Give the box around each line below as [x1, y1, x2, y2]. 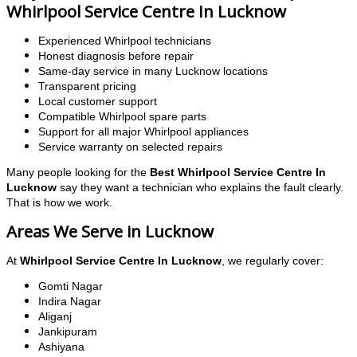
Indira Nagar [38, 296, 101, 308]
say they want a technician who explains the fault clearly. [57, 182, 343, 194]
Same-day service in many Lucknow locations [38, 65, 268, 77]
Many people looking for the [6, 167, 150, 179]
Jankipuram [38, 326, 97, 339]
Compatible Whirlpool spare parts [38, 110, 206, 123]
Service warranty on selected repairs [38, 140, 222, 153]
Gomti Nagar [38, 280, 103, 293]
